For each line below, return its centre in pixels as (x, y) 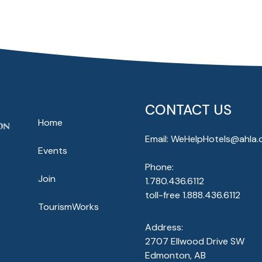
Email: (158, 139)
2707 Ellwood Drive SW (194, 242)
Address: (164, 227)
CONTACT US (188, 110)
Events (52, 151)
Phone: (159, 167)
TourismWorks (68, 207)
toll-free (163, 195)
